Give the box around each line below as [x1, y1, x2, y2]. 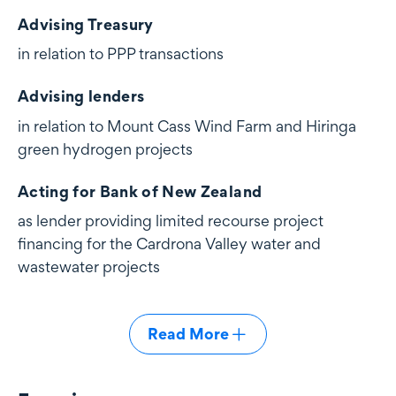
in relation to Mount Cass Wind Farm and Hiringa [18, 116, 356, 135]
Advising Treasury [18, 14, 154, 34]
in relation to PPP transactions [18, 44, 224, 64]
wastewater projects [18, 257, 160, 277]
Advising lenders [18, 87, 145, 106]
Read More [148, 324, 229, 344]
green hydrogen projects [18, 139, 193, 158]
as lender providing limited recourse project [18, 211, 324, 231]
